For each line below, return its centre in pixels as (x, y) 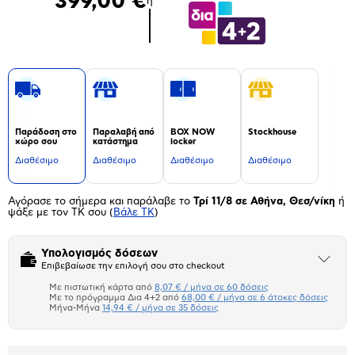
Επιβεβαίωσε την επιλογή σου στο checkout (133, 265)
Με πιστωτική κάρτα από (101, 287)
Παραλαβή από (124, 132)
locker (183, 141)
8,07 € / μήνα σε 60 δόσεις (212, 287)
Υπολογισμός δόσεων (99, 253)
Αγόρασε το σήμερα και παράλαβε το (101, 202)
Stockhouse (272, 132)
